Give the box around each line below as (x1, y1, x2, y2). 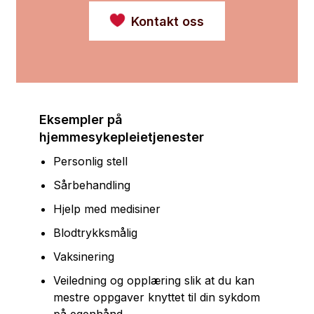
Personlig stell (53, 154, 128, 169)
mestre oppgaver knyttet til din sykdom (53, 290, 260, 305)
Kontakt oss (131, 14, 204, 29)
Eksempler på (39, 112, 123, 128)
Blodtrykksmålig (53, 226, 137, 240)
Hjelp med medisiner (53, 202, 161, 217)
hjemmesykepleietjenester (39, 130, 204, 145)
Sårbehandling (53, 178, 130, 193)
